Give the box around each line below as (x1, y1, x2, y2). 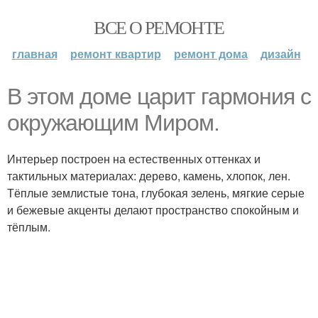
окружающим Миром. (7, 110, 219, 136)
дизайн (260, 45, 301, 62)
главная (11, 45, 57, 62)
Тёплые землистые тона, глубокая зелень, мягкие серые (7, 185, 305, 201)
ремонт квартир (70, 45, 161, 62)
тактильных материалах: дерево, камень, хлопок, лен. (7, 168, 290, 184)
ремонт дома (173, 45, 248, 62)
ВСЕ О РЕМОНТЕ (94, 15, 224, 39)
